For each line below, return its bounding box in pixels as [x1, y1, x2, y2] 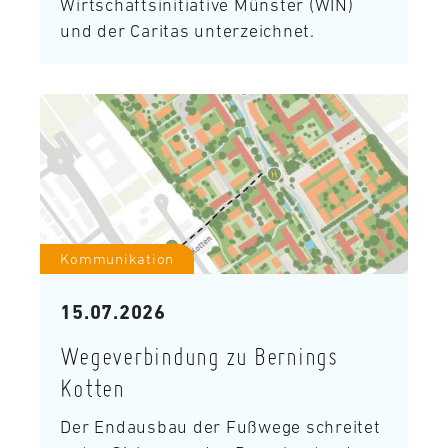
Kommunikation [60, 249, 175, 267]
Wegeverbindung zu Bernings [60, 339, 338, 371]
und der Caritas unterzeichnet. [60, 20, 315, 41]
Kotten [60, 371, 125, 403]
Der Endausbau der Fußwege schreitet [60, 416, 381, 437]
